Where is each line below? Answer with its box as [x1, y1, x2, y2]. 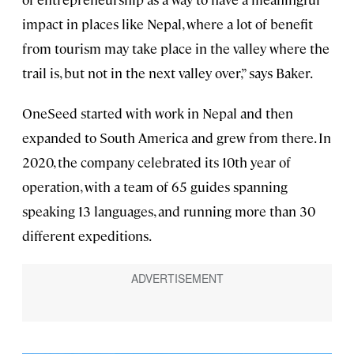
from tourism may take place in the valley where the [22, 39, 330, 57]
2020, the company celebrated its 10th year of [22, 153, 291, 171]
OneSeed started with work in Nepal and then [22, 104, 293, 122]
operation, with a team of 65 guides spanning [22, 177, 288, 195]
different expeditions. [22, 226, 152, 244]
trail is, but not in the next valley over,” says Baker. [22, 63, 313, 81]
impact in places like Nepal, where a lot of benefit [22, 14, 313, 32]
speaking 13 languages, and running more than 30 [22, 201, 315, 220]
